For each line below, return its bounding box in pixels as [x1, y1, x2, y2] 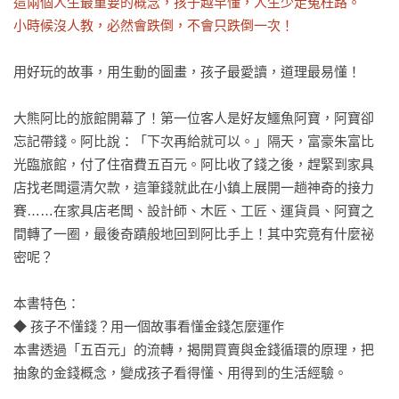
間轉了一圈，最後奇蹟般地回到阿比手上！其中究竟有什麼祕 [13, 226, 374, 241]
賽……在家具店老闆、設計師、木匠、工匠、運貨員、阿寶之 [13, 203, 374, 218]
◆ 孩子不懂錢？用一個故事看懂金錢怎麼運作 [13, 319, 284, 334]
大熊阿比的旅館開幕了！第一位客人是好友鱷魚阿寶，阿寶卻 [13, 110, 374, 126]
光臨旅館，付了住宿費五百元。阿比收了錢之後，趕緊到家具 [13, 157, 374, 172]
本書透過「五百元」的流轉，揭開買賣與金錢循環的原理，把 [13, 342, 374, 357]
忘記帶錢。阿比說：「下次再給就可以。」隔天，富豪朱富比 [13, 134, 374, 149]
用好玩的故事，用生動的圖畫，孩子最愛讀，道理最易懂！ [13, 64, 361, 79]
